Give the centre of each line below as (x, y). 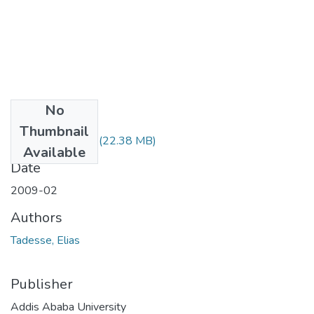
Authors (36, 217)
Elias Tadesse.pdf (53, 141)
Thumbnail (54, 131)
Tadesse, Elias (45, 240)
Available (54, 152)
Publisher (42, 284)
